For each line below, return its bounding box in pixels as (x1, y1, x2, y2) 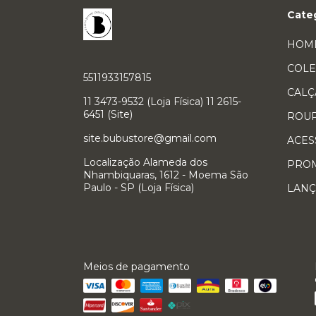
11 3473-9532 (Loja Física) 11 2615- (83, 95, 241, 108)
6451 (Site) (83, 108, 133, 121)
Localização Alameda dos (83, 156, 207, 169)
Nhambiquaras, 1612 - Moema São (83, 169, 248, 181)
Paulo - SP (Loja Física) (83, 181, 194, 194)
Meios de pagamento (83, 260, 190, 273)
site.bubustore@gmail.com (83, 132, 217, 145)
